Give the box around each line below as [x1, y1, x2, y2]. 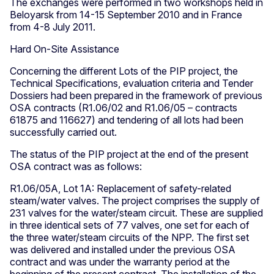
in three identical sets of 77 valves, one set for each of [10, 218, 250, 231]
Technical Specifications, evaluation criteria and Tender [10, 76, 253, 89]
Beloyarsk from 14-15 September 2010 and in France [10, 8, 242, 21]
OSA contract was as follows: [10, 160, 142, 172]
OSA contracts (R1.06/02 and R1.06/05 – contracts [10, 101, 237, 114]
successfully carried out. [10, 125, 117, 138]
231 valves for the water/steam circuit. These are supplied [10, 206, 263, 219]
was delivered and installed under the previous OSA [10, 243, 235, 256]
